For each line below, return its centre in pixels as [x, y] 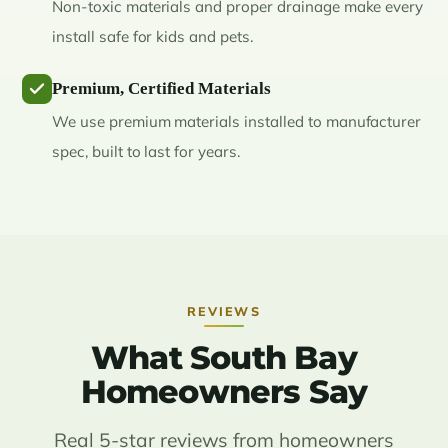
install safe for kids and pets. [152, 36]
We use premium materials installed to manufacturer [237, 121]
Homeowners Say [224, 391]
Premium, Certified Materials [162, 88]
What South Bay [224, 357]
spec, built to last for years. [146, 151]
